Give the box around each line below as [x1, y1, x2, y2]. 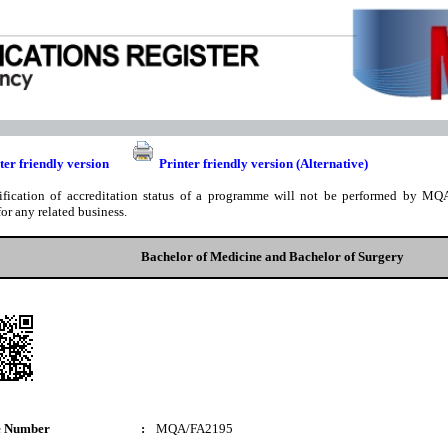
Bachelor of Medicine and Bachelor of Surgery [140, 249, 404, 264]
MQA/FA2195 [156, 421, 233, 436]
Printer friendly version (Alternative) [159, 156, 368, 171]
